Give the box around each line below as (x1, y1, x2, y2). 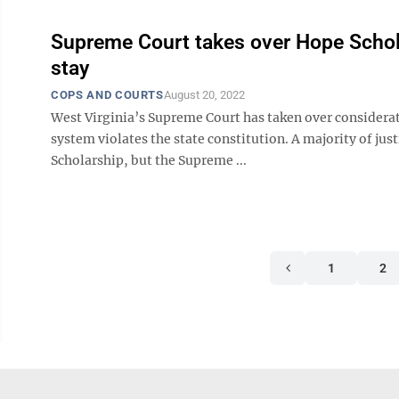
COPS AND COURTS (51, 88, 164, 102)
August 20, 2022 (163, 88, 245, 102)
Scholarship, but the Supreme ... (51, 152, 247, 168)
